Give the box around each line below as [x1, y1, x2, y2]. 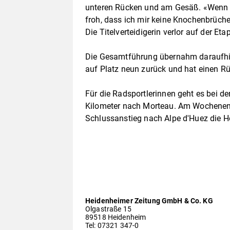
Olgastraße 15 [85, 204, 131, 213]
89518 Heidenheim [85, 213, 146, 221]
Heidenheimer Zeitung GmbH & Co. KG [85, 196, 213, 205]
